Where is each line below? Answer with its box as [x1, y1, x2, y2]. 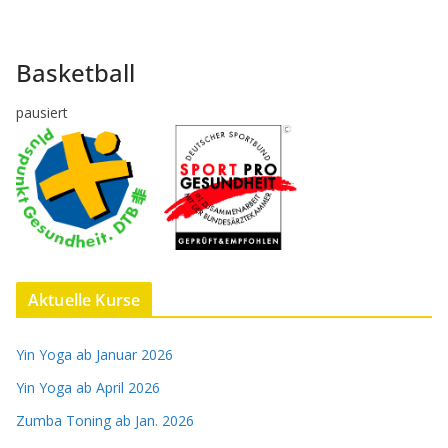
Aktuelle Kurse [28, 289, 141, 312]
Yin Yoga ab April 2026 [16, 378, 160, 398]
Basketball [16, 56, 135, 89]
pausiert [16, 103, 68, 122]
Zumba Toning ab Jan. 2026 [16, 411, 194, 431]
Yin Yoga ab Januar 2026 [16, 345, 173, 365]
